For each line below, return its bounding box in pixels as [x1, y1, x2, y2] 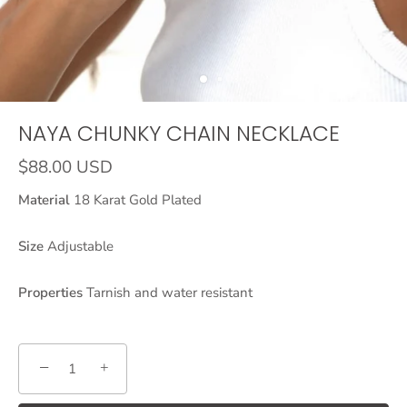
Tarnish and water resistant [83, 283, 253, 302]
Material [18, 191, 70, 209]
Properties [18, 283, 83, 302]
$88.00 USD [18, 155, 113, 179]
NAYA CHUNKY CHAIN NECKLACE [18, 118, 340, 148]
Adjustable [44, 237, 114, 255]
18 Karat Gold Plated [70, 191, 202, 209]
